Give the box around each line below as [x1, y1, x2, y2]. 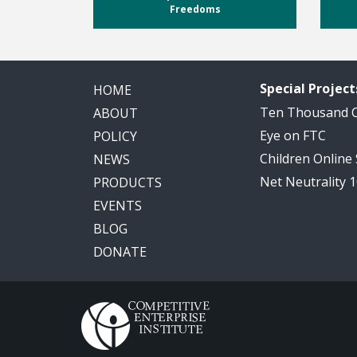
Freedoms [169, 2, 221, 17]
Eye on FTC [260, 127, 326, 145]
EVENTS [93, 197, 142, 215]
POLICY [93, 127, 137, 146]
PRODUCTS [93, 174, 162, 192]
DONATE [93, 243, 147, 261]
